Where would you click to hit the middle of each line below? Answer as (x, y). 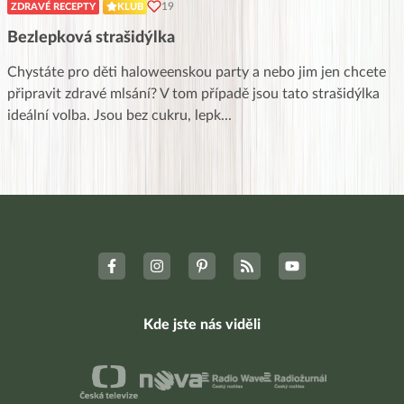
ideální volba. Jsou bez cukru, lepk (114, 115)
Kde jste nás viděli (202, 324)
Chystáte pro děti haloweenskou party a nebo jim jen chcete (197, 72)
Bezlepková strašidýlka (91, 37)
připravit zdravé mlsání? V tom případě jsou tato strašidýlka (193, 93)
